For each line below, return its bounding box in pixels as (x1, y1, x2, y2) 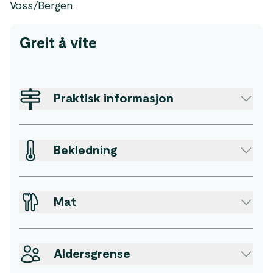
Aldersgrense (54, 248, 130, 260)
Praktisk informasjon (54, 93, 174, 105)
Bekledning (54, 144, 117, 157)
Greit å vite (19, 37, 97, 51)
